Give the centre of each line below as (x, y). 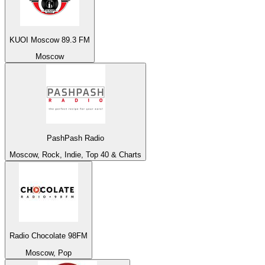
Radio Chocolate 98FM (49, 236)
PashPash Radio (75, 138)
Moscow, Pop (49, 253)
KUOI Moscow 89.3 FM (50, 40)
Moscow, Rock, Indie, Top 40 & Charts (75, 155)
